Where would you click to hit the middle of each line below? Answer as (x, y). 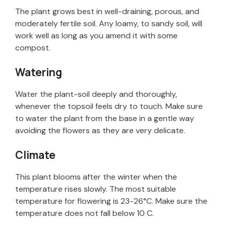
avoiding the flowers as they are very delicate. (100, 131)
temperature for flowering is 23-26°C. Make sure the (111, 201)
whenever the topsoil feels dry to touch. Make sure (109, 106)
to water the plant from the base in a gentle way (105, 119)
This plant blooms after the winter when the (96, 177)
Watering (39, 72)
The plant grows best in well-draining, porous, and (107, 12)
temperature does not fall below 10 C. (84, 213)
